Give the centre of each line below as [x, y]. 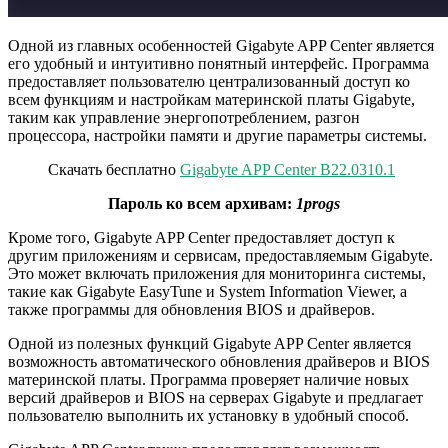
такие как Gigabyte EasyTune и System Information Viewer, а [207, 292]
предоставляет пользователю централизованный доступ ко [209, 82]
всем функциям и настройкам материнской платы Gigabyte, [211, 100]
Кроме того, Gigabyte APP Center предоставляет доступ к [201, 238]
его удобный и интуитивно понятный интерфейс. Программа [218, 64]
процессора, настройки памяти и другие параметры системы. [217, 136]
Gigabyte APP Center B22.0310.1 [287, 170]
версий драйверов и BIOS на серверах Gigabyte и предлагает [215, 398]
